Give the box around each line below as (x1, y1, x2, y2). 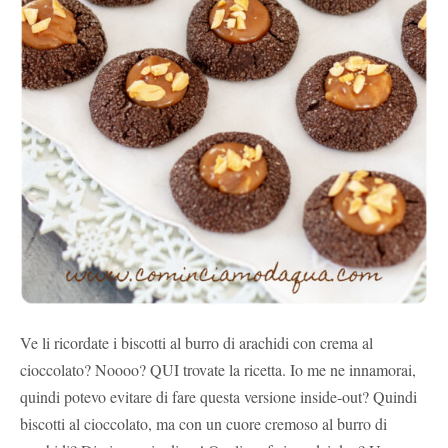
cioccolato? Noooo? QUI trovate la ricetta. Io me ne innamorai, (20, 358, 416, 380)
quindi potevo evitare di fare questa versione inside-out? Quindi (20, 385, 417, 407)
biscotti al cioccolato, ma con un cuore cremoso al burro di (20, 412, 387, 434)
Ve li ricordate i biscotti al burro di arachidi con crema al (20, 331, 373, 353)
